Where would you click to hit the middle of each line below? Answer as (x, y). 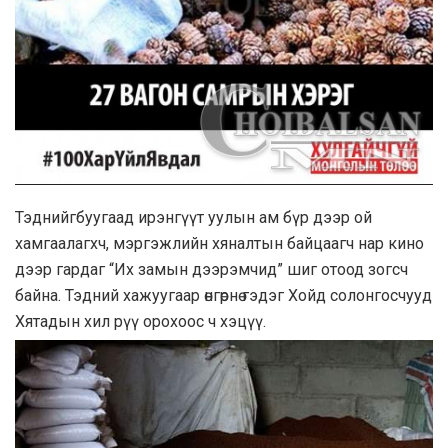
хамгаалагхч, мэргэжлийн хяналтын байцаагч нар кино (219, 243)
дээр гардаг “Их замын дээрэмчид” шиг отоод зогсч (211, 269)
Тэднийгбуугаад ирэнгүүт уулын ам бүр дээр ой (193, 217)
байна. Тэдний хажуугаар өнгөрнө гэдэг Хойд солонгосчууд (223, 295)
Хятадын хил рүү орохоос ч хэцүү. (140, 321)
